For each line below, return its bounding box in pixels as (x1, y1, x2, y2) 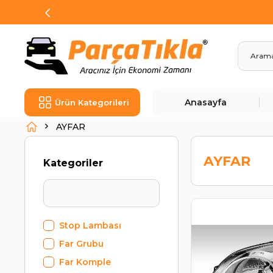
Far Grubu (59, 238, 104, 249)
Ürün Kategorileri (55, 97, 130, 107)
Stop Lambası (59, 220, 122, 231)
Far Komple (59, 257, 112, 268)
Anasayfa (185, 97, 227, 108)
